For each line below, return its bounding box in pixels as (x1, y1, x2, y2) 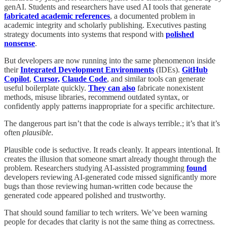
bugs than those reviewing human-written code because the (4, 181, 193, 191)
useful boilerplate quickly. (4, 83, 88, 92)
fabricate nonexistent (135, 83, 203, 92)
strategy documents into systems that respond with (4, 29, 166, 39)
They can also (88, 83, 135, 92)
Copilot (4, 74, 29, 83)
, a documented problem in (110, 11, 195, 20)
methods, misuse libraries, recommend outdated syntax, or (4, 92, 188, 101)
